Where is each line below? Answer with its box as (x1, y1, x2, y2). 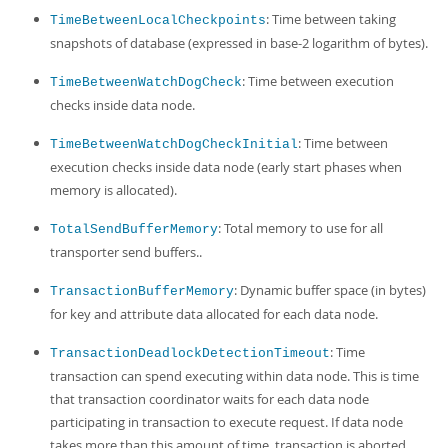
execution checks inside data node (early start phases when (50, 158, 402, 176)
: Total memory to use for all (218, 219, 383, 237)
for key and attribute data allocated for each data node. (50, 305, 378, 323)
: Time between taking (266, 10, 396, 28)
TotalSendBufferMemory (50, 222, 218, 237)
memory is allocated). (50, 181, 177, 199)
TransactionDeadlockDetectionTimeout (50, 346, 330, 361)
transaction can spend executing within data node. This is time (50, 367, 419, 385)
